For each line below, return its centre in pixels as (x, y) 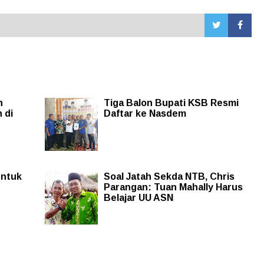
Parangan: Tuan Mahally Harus (173, 187)
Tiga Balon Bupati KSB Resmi (171, 103)
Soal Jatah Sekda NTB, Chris (169, 176)
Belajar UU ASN (138, 197)
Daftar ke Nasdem (145, 113)
